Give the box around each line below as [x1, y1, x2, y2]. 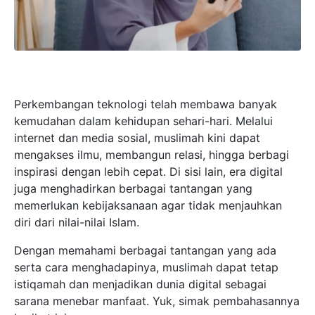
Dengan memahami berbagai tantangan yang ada [14, 243, 276, 257]
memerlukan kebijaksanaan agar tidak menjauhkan [14, 198, 282, 212]
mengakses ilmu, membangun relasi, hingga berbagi [14, 147, 289, 162]
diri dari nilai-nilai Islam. [14, 214, 139, 229]
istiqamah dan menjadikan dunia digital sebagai [14, 276, 266, 291]
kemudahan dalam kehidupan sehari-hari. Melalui [14, 113, 273, 128]
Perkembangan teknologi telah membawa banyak [14, 96, 277, 111]
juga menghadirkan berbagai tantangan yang [14, 181, 252, 195]
